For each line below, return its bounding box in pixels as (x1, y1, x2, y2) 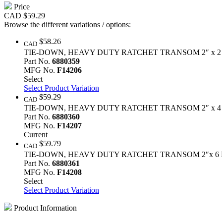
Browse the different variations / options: (4, 20, 131, 29)
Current (24, 130, 48, 139)
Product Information (12, 204, 77, 213)
